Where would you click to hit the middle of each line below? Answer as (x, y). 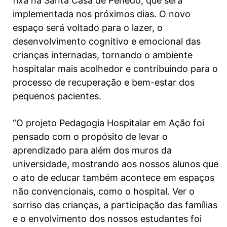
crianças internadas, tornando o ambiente (103, 55)
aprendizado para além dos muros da (92, 150)
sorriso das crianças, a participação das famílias (115, 205)
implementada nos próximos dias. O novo (102, 14)
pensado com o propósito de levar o (90, 136)
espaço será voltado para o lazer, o (88, 27)
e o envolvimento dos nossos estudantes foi (107, 218)
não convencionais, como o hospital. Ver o (104, 191)
